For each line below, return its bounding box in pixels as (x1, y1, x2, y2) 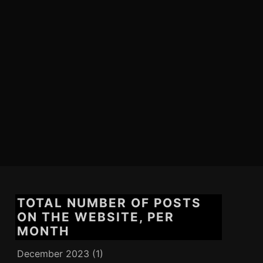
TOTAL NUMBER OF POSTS (16, 195, 201, 211)
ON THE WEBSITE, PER (16, 210, 174, 225)
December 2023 (16, 247, 89, 259)
